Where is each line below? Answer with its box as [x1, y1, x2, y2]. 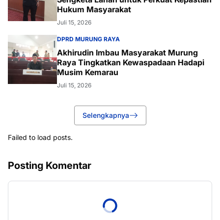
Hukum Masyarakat [57, 4, 131, 14]
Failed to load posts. [8, 133, 73, 141]
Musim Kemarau [57, 67, 118, 77]
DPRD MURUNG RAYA [57, 35, 120, 43]
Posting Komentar [8, 160, 91, 171]
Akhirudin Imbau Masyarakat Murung [57, 48, 198, 57]
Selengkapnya [82, 111, 129, 119]
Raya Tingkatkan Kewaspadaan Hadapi [57, 57, 204, 67]
